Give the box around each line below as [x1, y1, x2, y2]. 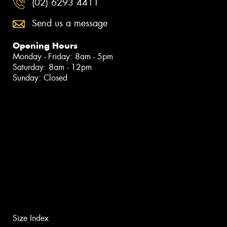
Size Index [13, 212, 49, 223]
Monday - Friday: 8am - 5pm [13, 51, 113, 62]
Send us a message [32, 17, 107, 30]
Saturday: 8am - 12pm [13, 62, 92, 73]
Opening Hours [13, 40, 78, 52]
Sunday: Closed [13, 72, 67, 84]
